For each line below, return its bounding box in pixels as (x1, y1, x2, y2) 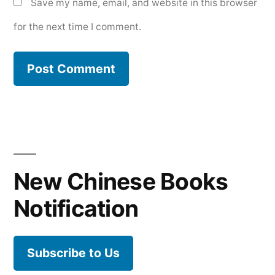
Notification (14, 195, 139, 223)
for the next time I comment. (14, 20, 141, 33)
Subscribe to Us (27, 246, 120, 261)
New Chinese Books (14, 168, 228, 196)
